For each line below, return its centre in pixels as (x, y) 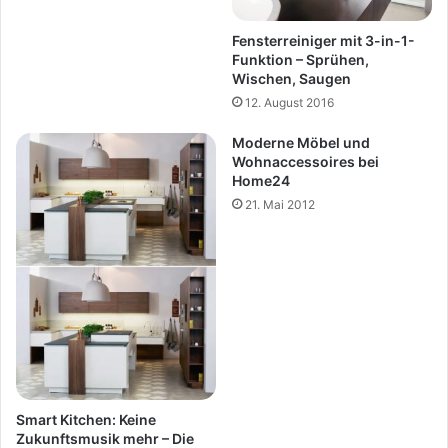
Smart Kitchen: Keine (86, 420)
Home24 (261, 181)
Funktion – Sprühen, (300, 60)
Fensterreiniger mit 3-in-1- (323, 41)
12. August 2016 (289, 103)
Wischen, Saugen (291, 79)
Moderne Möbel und (301, 143)
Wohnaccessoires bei (305, 162)
